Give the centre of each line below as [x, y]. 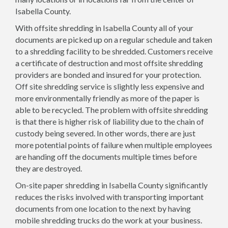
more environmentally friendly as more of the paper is [107, 98]
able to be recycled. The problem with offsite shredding [112, 109]
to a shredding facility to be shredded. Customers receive [114, 51]
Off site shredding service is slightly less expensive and [110, 86]
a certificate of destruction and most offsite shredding [109, 63]
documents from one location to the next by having [103, 208]
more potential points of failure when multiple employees [114, 145]
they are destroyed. [49, 168]
